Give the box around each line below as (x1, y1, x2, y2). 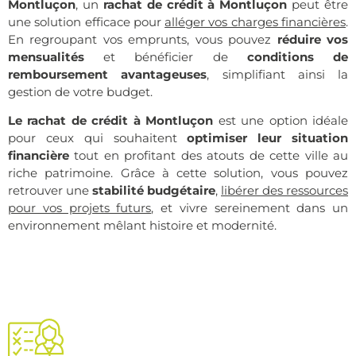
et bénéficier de (84, 48, 247, 64)
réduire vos (277, 31, 349, 47)
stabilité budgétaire (92, 182, 215, 198)
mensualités (8, 48, 84, 64)
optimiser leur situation (187, 130, 349, 145)
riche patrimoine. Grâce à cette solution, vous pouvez (8, 164, 348, 180)
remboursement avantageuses (8, 66, 207, 82)
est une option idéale (213, 112, 349, 128)
